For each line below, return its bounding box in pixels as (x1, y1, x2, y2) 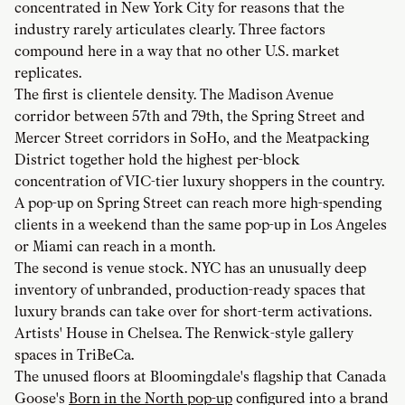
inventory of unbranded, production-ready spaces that (14, 281, 366, 299)
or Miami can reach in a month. (14, 238, 215, 256)
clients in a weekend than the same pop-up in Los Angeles (14, 216, 387, 234)
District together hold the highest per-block (14, 151, 299, 169)
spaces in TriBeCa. (14, 346, 134, 364)
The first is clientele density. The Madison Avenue (14, 86, 334, 104)
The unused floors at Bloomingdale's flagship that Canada (14, 368, 386, 386)
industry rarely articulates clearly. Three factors (14, 21, 325, 39)
